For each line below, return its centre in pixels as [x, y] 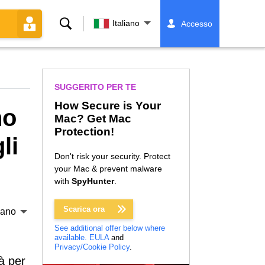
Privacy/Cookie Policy [92, 247]
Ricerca [75, 23]
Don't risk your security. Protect [112, 156]
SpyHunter [93, 181]
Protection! [84, 132]
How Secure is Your [108, 106]
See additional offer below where [110, 228]
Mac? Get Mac [93, 119]
